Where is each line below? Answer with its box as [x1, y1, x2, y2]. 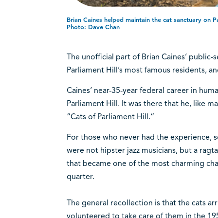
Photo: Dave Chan [66, 23, 120, 31]
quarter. [66, 171, 96, 182]
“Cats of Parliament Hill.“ [66, 111, 156, 122]
